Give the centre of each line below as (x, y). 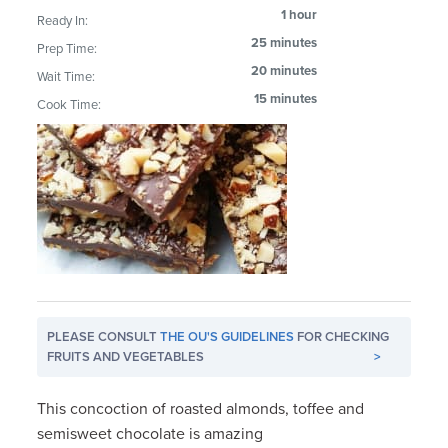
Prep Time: (67, 48)
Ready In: (63, 20)
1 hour (299, 14)
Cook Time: (69, 104)
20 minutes (284, 70)
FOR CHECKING (342, 336)
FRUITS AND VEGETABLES (126, 356)
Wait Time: (66, 76)
